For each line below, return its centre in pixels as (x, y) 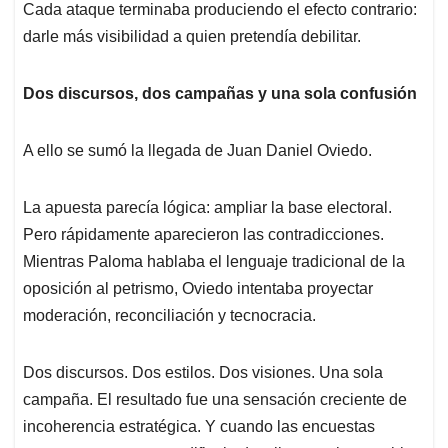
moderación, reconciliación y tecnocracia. (169, 315)
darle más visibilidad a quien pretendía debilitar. (192, 36)
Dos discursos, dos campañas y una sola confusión (220, 93)
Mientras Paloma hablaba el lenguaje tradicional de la (214, 261)
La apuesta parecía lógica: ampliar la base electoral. (207, 207)
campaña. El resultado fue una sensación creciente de (215, 399)
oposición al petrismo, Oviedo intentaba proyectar (198, 288)
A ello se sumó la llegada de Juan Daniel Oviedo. (197, 150)
